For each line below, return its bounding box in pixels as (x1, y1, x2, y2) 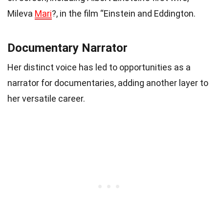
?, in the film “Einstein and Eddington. (52, 8, 196, 19)
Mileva (7, 8, 35, 19)
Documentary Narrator (7, 41, 128, 55)
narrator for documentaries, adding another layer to (7, 77, 208, 88)
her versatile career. (7, 93, 85, 104)
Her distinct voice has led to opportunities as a (7, 62, 191, 72)
